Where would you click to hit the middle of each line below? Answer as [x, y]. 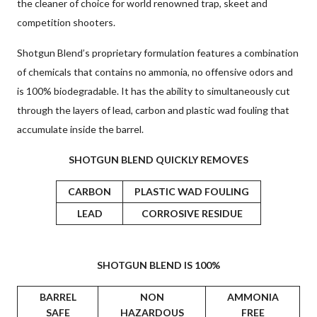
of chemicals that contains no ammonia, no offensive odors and [155, 71]
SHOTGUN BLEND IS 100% [158, 265]
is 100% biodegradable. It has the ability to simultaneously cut [154, 91]
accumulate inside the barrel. [80, 129]
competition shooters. [66, 22]
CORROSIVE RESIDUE [192, 213]
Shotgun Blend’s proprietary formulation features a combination [158, 52]
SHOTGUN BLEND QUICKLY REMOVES [158, 159]
